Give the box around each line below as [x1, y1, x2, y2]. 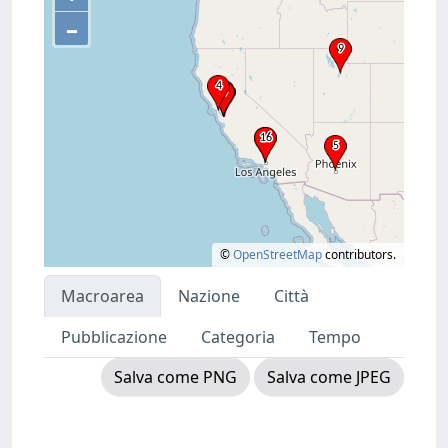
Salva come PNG [114, 366, 237, 388]
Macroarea [61, 285, 144, 307]
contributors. [322, 246, 396, 263]
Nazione [178, 285, 240, 307]
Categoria [201, 326, 275, 348]
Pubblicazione [61, 326, 167, 348]
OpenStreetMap [233, 246, 322, 263]
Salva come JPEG [267, 366, 391, 388]
